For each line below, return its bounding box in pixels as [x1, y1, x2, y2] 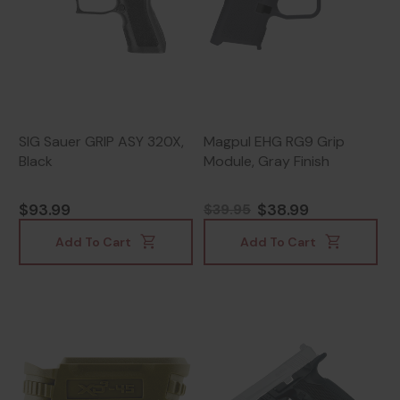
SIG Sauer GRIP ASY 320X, [19, 131, 184, 151]
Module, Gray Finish [204, 151, 329, 171]
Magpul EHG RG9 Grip [204, 131, 345, 151]
